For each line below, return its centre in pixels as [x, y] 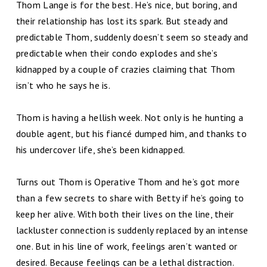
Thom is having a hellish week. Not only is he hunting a [130, 117]
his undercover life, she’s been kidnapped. [100, 149]
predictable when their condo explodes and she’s [117, 53]
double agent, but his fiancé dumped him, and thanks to [131, 133]
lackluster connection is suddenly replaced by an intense [132, 230]
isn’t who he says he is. [63, 85]
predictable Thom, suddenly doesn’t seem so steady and [132, 37]
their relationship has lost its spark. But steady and [122, 21]
